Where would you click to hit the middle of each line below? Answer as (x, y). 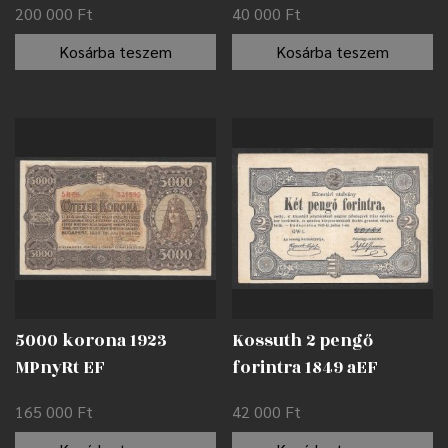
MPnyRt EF (60, 367)
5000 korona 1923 (91, 340)
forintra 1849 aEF (305, 367)
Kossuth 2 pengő (303, 340)
